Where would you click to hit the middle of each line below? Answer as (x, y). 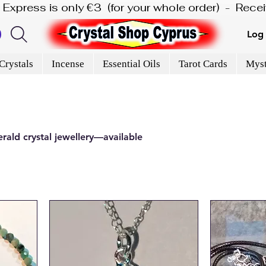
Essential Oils (131, 64)
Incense (68, 64)
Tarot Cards (203, 64)
